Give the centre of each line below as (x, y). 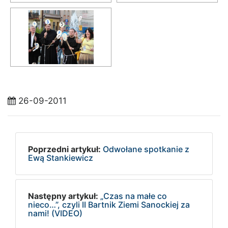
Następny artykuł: (63, 196)
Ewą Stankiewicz (61, 158)
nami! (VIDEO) (55, 213)
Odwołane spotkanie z (146, 149)
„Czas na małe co (134, 196)
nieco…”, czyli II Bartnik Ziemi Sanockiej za (109, 205)
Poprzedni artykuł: (64, 149)
